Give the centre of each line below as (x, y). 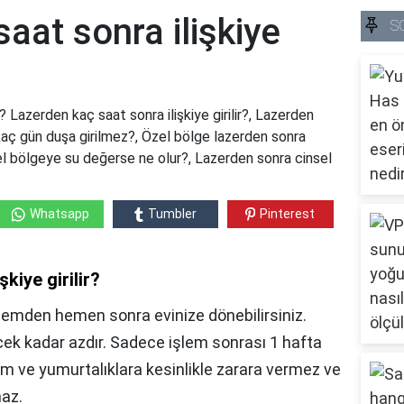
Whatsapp (59, 214)
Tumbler (172, 214)
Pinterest (288, 214)
